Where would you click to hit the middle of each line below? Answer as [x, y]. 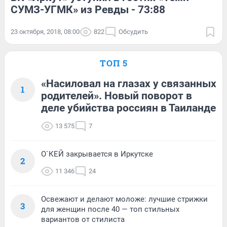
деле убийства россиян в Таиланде [128, 108]
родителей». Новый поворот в [117, 96]
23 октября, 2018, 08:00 [45, 31]
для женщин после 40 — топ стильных [110, 209]
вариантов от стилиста [83, 219]
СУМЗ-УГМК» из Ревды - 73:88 [88, 9]
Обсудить [133, 31]
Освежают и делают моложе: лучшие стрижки [124, 199]
